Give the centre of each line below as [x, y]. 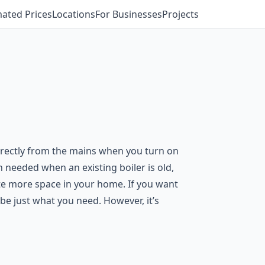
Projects [180, 14]
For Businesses [129, 14]
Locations [74, 14]
